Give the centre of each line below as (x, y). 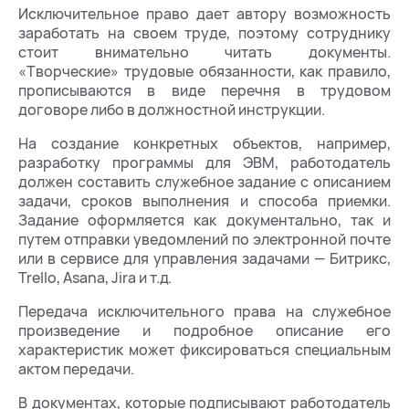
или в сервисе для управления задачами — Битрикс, (204, 258)
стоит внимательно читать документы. (204, 52)
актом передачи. (76, 368)
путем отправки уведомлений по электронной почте (204, 239)
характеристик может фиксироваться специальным (204, 349)
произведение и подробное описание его (204, 330)
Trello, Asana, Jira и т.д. (95, 277)
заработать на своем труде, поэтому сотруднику (204, 32)
